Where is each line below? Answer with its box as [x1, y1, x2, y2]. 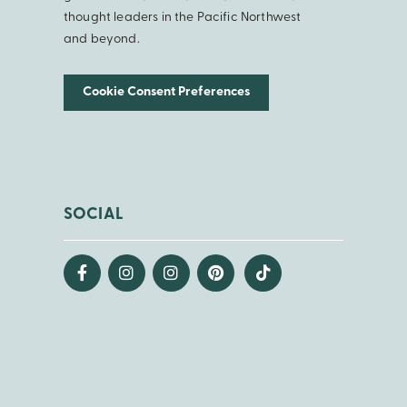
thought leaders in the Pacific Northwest [64, 10, 302, 25]
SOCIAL [64, 205, 124, 223]
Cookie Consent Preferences [83, 84, 250, 99]
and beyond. [64, 32, 140, 46]
